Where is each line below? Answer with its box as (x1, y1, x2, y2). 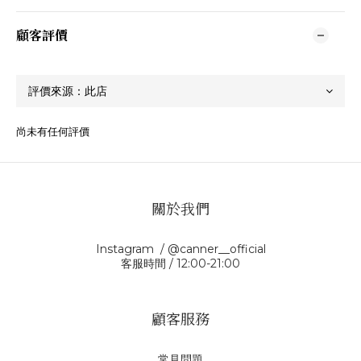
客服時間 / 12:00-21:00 (121, 255, 240, 271)
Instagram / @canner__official (95, 241, 266, 256)
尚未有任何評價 (16, 124, 89, 138)
